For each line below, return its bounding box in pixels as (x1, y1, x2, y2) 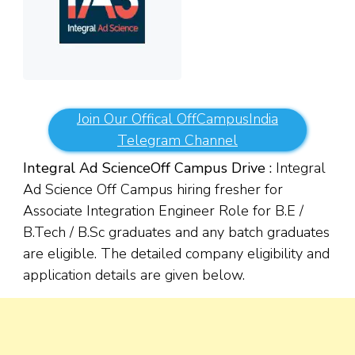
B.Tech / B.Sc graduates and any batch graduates (23, 223, 330, 242)
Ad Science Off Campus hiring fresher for (23, 180, 283, 200)
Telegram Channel (117, 131, 238, 151)
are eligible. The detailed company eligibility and (23, 244, 330, 264)
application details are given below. (23, 265, 253, 285)
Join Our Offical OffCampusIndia (77, 109, 278, 129)
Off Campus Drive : (151, 158, 272, 178)
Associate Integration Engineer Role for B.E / (23, 201, 303, 221)
